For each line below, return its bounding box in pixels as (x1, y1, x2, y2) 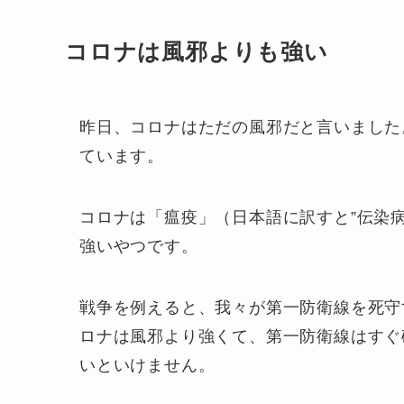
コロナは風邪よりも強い (65, 38, 328, 64)
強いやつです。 (79, 236, 198, 255)
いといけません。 (79, 355, 216, 374)
